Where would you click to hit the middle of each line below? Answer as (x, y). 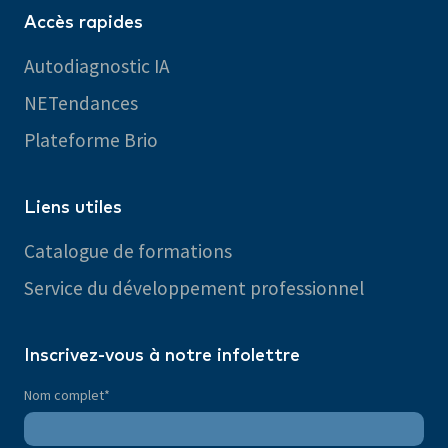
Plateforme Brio (91, 139)
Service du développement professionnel (194, 287)
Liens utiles (73, 207)
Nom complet (64, 394)
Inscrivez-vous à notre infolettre (162, 355)
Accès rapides (83, 22)
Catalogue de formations (128, 250)
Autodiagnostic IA (97, 65)
